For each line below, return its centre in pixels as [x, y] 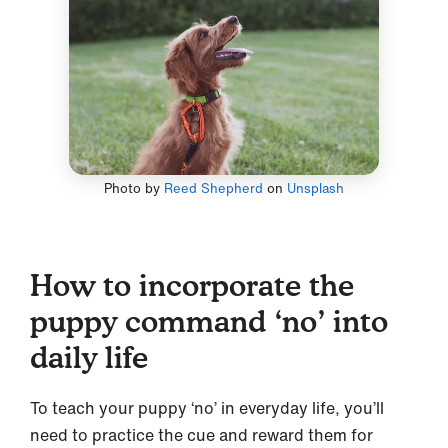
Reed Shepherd [213, 189]
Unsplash [315, 189]
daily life [89, 357]
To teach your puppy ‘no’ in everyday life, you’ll [207, 408]
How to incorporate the [192, 285]
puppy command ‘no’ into [209, 321]
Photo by [133, 189]
